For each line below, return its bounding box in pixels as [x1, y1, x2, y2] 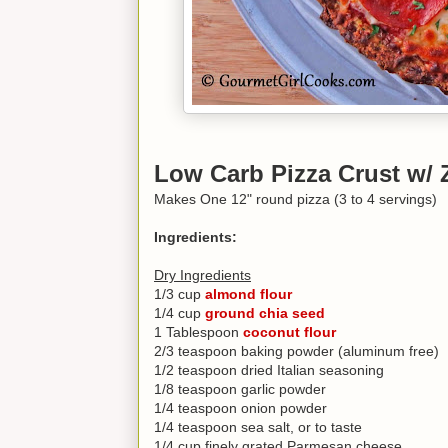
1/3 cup [154, 285, 205, 302]
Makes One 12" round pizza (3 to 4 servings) [154, 190, 437, 207]
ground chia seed [205, 304, 325, 321]
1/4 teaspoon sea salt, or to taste [154, 418, 362, 435]
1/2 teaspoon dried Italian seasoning [154, 361, 384, 378]
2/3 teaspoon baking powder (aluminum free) [154, 342, 439, 359]
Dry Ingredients [154, 266, 251, 283]
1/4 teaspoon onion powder [154, 399, 331, 416]
